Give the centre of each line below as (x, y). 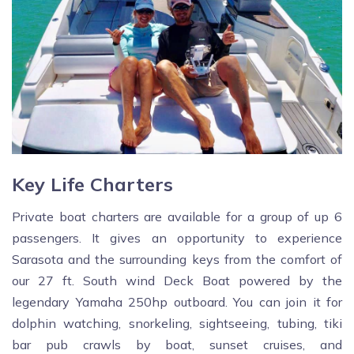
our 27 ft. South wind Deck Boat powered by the (177, 281)
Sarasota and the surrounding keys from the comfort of (177, 260)
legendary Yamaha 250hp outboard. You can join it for (177, 302)
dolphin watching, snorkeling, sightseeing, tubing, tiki (177, 324)
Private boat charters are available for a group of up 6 (177, 217)
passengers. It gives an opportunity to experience (177, 238)
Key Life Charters (92, 185)
